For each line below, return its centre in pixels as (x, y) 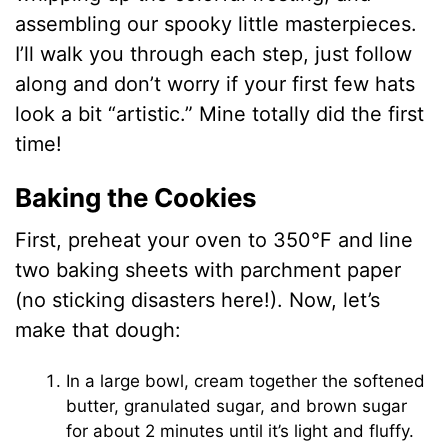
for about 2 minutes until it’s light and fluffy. (240, 431)
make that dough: (98, 330)
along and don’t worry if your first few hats (215, 84)
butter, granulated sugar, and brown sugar (237, 406)
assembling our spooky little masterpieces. (216, 24)
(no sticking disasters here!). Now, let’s (198, 300)
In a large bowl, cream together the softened (246, 381)
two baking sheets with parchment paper (208, 270)
